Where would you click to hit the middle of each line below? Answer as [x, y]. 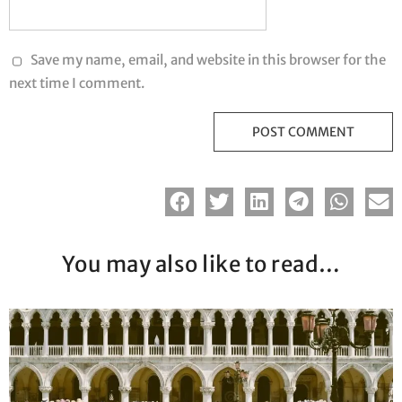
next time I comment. [77, 83]
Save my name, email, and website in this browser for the [208, 59]
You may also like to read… [201, 264]
